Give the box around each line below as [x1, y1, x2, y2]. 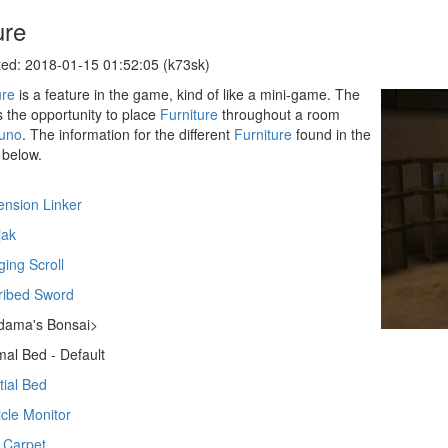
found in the [292, 124, 371, 144]
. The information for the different [22, 124, 234, 144]
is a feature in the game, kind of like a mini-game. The [15, 84, 360, 104]
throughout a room [218, 104, 340, 124]
